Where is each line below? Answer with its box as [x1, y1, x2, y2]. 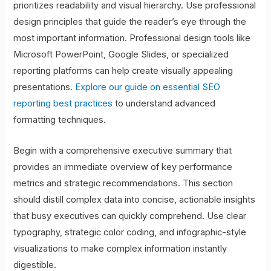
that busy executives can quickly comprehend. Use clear [13, 210, 247, 221]
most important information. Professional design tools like [13, 33, 251, 44]
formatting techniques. [13, 114, 106, 126]
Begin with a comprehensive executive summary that [13, 145, 232, 156]
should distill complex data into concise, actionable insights [13, 194, 256, 205]
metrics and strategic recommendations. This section [13, 177, 233, 189]
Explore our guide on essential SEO [75, 82, 221, 93]
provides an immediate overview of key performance [13, 161, 233, 172]
